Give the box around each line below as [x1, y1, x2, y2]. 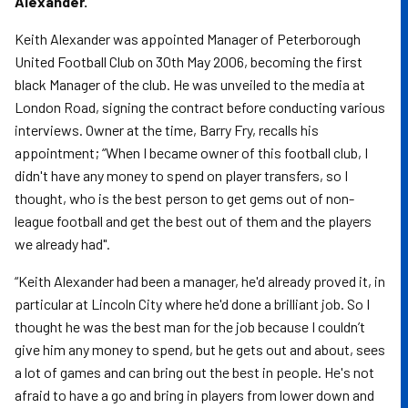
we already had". [15, 235, 110, 252]
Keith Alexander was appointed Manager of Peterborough [15, 30, 361, 47]
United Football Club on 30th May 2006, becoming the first [15, 53, 362, 70]
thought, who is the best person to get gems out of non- [15, 189, 354, 207]
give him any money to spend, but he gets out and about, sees [15, 341, 385, 358]
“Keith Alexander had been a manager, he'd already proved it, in [15, 272, 385, 290]
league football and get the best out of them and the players [15, 212, 372, 229]
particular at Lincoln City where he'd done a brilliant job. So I [15, 295, 370, 312]
